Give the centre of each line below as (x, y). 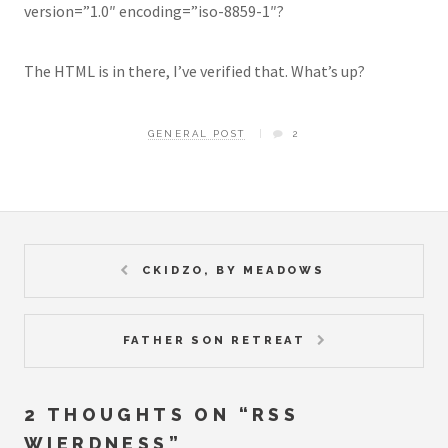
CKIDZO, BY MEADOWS (233, 270)
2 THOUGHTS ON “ (138, 414)
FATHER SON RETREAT (214, 339)
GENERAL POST (196, 134)
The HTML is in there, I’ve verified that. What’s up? (194, 71)
